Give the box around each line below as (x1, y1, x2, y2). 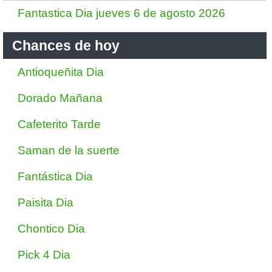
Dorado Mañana (18, 92, 103, 104)
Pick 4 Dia (18, 248, 70, 261)
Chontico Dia (18, 222, 85, 235)
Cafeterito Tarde (18, 118, 101, 131)
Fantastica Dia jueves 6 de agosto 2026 (18, 7, 225, 19)
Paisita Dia (18, 196, 73, 209)
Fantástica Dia (18, 170, 93, 183)
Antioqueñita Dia (18, 66, 104, 78)
